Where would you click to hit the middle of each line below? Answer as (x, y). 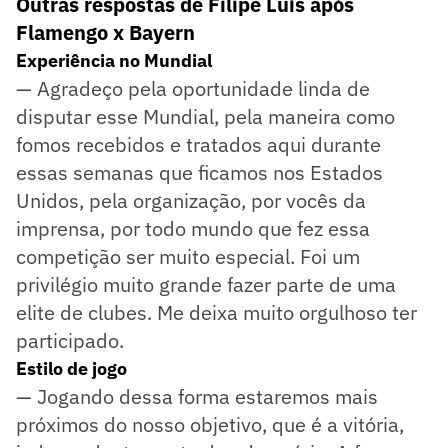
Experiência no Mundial (114, 60)
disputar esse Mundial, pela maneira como (205, 116)
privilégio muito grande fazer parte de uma (206, 284)
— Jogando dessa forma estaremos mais (197, 396)
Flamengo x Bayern (105, 32)
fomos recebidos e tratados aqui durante (198, 144)
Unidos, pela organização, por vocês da (191, 200)
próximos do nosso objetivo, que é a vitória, (210, 424)
